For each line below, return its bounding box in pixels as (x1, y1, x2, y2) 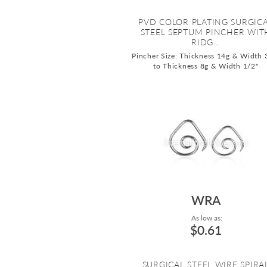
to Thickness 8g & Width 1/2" (153, 61, 259, 71)
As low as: (189, 213, 222, 223)
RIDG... (191, 37, 221, 48)
